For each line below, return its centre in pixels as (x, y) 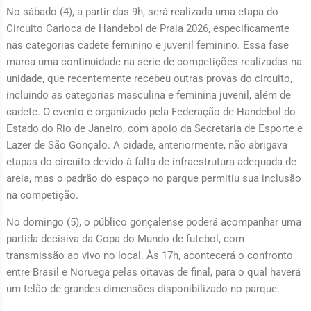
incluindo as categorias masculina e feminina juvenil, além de (148, 95)
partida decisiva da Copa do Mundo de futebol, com (125, 239)
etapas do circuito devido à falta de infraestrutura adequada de (151, 162)
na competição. (42, 195)
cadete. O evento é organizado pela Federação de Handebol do (151, 112)
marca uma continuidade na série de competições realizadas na (154, 62)
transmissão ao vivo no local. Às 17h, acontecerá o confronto (149, 256)
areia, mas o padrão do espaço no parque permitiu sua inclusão (153, 179)
